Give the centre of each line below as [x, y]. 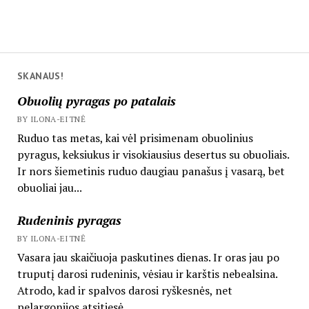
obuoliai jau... [49, 187]
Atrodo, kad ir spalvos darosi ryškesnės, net [124, 290]
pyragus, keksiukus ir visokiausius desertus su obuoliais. [153, 154]
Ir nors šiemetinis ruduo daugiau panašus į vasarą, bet [151, 171]
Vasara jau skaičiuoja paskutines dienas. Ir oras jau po [148, 257]
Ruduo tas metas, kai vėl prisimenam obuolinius [135, 138]
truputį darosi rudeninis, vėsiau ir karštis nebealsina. [147, 273]
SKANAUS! [40, 76]
